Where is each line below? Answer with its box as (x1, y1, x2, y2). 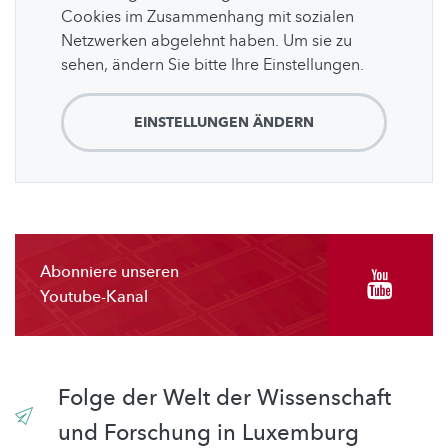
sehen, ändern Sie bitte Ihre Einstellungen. (61, 54, 364, 77)
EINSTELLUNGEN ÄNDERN (134, 113, 314, 133)
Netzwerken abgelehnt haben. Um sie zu (61, 30, 352, 53)
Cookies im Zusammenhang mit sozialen (61, 6, 354, 29)
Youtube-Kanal (40, 286, 148, 309)
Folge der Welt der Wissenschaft (57, 383, 391, 414)
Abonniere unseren (40, 261, 179, 284)
